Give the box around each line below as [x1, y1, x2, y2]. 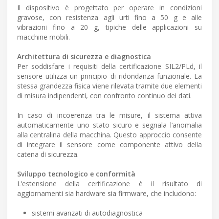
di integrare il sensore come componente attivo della [17, 140, 202, 150]
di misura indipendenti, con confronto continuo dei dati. [17, 91, 192, 101]
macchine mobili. [17, 32, 70, 42]
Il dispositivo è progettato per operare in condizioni [17, 3, 202, 13]
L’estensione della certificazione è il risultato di [17, 179, 202, 189]
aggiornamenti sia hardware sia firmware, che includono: [17, 189, 196, 198]
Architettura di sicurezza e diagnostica [17, 52, 151, 62]
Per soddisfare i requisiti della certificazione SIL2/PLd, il [17, 62, 202, 71]
